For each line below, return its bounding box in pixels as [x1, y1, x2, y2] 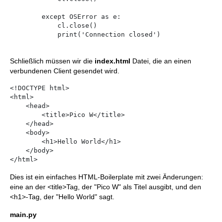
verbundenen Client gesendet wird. [10, 67, 119, 75]
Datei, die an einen [130, 57, 191, 65]
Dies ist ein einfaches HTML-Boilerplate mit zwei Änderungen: [10, 173, 203, 181]
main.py [10, 211, 37, 219]
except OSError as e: [10, 13, 42, 21]
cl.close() [10, 22, 57, 30]
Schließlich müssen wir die [10, 57, 95, 65]
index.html [95, 57, 130, 65]
